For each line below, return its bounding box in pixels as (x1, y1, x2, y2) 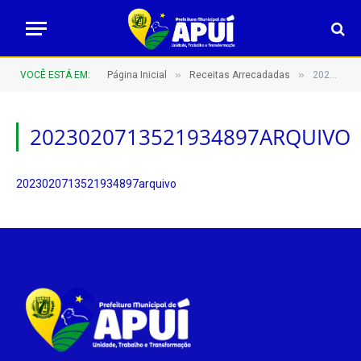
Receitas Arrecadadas (189, 69, 290, 81)
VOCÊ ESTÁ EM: (20, 69, 90, 81)
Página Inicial (107, 69, 167, 81)
